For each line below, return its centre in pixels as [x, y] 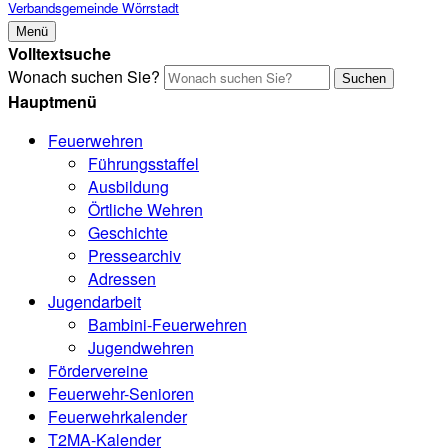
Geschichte [128, 232]
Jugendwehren [141, 347]
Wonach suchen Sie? [84, 76]
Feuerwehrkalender [117, 416]
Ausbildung [128, 186]
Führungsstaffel [143, 163]
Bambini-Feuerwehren [167, 324]
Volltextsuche [59, 53]
